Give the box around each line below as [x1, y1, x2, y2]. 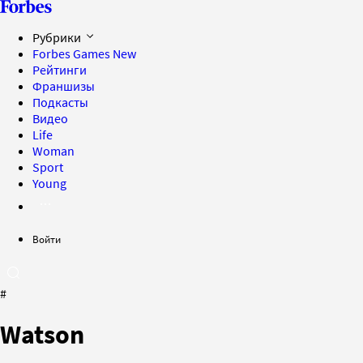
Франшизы [32, 78, 95, 94]
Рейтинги [32, 62, 87, 78]
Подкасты [32, 94, 88, 110]
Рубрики [32, 29, 83, 45]
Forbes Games [32, 45, 113, 62]
